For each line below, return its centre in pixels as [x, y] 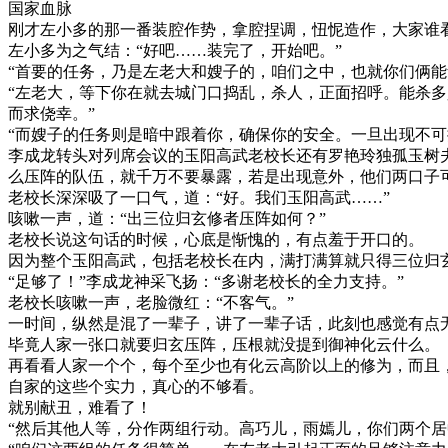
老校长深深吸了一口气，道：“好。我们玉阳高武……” [199, 198]
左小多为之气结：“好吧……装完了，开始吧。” [175, 51]
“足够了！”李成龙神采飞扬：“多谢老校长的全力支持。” [206, 282]
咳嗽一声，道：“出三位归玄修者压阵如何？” [167, 219]
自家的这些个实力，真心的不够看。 [136, 387]
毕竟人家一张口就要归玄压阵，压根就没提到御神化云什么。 [224, 345]
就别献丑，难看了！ [80, 408]
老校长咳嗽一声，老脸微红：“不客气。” [151, 303]
